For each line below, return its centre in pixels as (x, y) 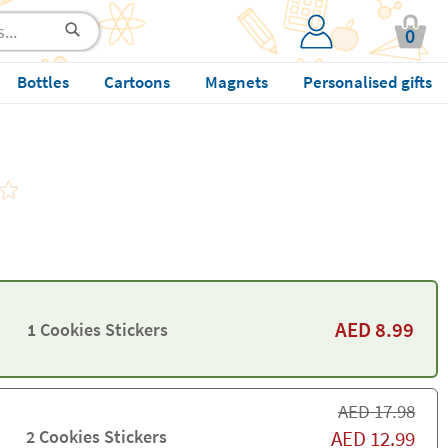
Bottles (42, 82)
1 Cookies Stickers (97, 329)
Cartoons (136, 82)
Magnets (236, 82)
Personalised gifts (367, 82)
